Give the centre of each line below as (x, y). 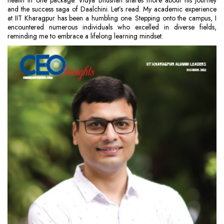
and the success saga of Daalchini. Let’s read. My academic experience (112, 9)
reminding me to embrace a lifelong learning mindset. (85, 36)
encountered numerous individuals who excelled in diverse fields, (112, 27)
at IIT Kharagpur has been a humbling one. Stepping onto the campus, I (112, 18)
